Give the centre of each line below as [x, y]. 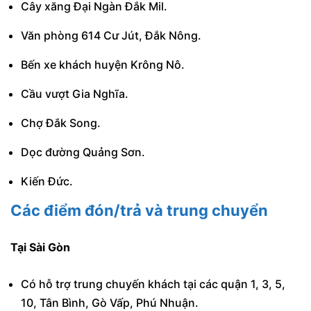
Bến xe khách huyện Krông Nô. [103, 65]
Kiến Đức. [47, 182]
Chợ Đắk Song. [61, 123]
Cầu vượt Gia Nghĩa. [75, 94]
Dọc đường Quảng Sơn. [83, 152]
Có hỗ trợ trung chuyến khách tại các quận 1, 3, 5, [153, 284]
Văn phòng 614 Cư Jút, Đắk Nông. [111, 36]
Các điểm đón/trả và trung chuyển [139, 211]
